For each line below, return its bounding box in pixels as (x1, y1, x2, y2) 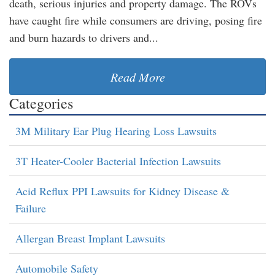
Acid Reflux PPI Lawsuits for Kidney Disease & (15, 184, 230, 198)
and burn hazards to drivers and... (9, 30, 158, 45)
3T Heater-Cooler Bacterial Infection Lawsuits (15, 153, 221, 168)
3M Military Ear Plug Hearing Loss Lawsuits (15, 123, 217, 138)
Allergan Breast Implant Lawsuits (15, 231, 165, 246)
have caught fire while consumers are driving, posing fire (9, 13, 262, 28)
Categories (9, 93, 73, 113)
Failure (15, 201, 46, 215)
